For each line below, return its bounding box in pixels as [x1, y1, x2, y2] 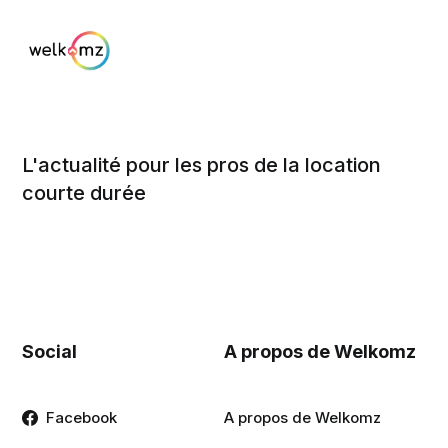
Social [22, 341, 78, 363]
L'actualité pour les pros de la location [22, 153, 382, 178]
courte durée [22, 181, 147, 206]
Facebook [46, 408, 118, 428]
